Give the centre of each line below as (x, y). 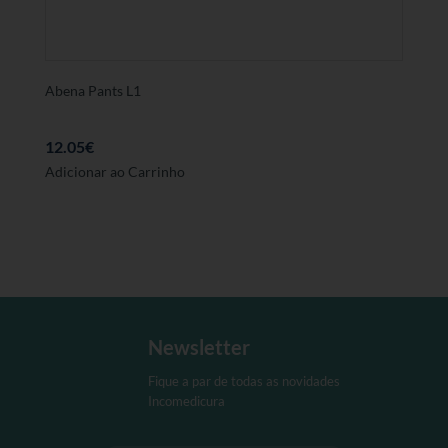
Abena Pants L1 (92, 91)
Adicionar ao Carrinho (114, 172)
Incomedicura (186, 400)
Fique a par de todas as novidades (243, 380)
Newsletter (198, 346)
